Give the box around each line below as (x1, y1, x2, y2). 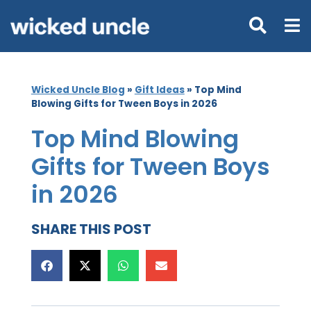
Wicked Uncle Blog (31, 83, 125, 96)
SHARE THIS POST (31, 219, 151, 239)
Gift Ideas (134, 83, 185, 96)
